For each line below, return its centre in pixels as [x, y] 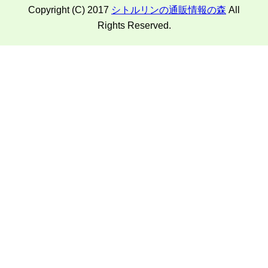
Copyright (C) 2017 [70, 10]
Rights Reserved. [134, 25]
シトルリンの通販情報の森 [169, 10]
